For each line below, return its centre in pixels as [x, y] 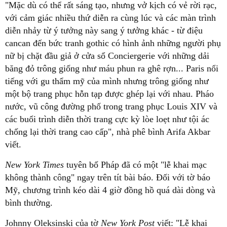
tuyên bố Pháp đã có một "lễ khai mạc [137, 164]
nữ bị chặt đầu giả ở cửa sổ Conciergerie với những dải [107, 55]
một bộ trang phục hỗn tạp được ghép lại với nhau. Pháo [109, 93]
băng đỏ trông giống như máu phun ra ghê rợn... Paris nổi [112, 68]
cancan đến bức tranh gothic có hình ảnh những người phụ [113, 43]
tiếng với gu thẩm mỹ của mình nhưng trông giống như [107, 81]
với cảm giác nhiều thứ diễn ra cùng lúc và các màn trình [110, 17]
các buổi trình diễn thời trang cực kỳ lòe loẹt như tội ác [107, 119]
